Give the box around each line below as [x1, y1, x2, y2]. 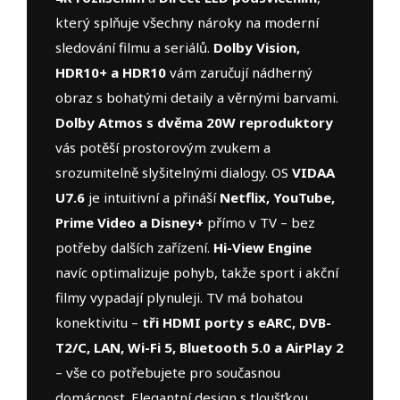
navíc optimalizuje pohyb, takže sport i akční [55, 263, 338, 282]
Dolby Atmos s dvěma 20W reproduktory [55, 113, 333, 132]
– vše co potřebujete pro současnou [55, 363, 280, 382]
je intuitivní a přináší [85, 188, 220, 207]
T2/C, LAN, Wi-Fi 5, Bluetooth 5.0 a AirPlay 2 [55, 338, 344, 357]
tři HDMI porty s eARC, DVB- [142, 313, 331, 332]
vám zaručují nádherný [166, 63, 312, 82]
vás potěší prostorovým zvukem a [55, 138, 271, 157]
